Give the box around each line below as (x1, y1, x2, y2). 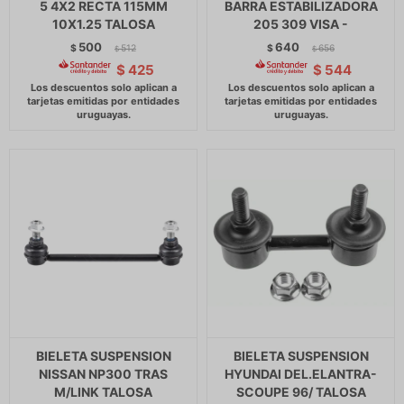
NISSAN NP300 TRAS (39, 366, 168, 381)
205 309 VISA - (253, 16, 348, 32)
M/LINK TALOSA (54, 384, 152, 399)
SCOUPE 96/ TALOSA (235, 384, 366, 399)
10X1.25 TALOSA (51, 16, 155, 32)
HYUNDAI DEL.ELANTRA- (225, 366, 377, 381)
